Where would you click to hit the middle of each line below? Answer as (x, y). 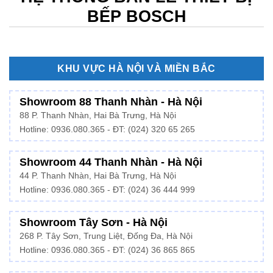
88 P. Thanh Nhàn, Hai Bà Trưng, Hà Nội (98, 115)
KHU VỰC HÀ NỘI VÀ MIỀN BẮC (136, 69)
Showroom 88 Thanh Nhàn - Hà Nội (111, 101)
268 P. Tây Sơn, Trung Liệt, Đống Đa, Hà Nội (106, 236)
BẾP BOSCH (136, 17)
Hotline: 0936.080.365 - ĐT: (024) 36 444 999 (107, 190)
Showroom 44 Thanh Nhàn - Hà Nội (111, 162)
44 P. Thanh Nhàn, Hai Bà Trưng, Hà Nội (98, 175)
